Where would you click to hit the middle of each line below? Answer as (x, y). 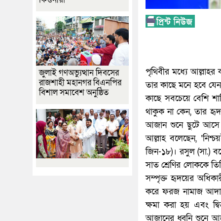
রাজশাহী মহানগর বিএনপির (80, 83)
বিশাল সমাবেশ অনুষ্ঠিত (74, 92)
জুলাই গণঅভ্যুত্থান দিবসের (79, 73)
